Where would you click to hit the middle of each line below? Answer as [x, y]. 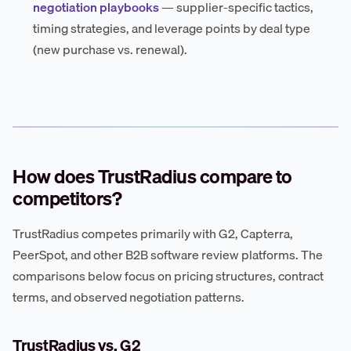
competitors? [67, 198]
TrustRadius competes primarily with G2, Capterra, [153, 233]
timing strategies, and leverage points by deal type [172, 29]
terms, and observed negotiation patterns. [128, 297]
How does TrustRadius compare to [152, 176]
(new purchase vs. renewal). [110, 50]
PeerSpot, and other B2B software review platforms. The [168, 254]
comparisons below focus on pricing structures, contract [168, 275]
